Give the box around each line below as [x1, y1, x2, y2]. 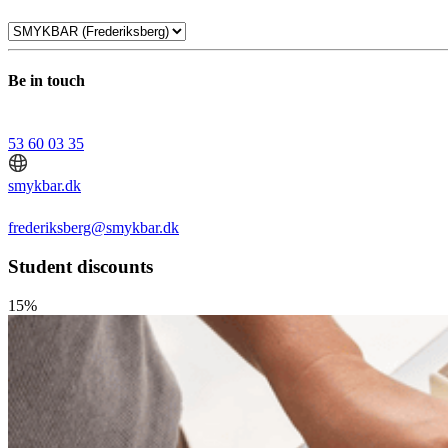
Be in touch [8, 72, 85, 90]
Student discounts [8, 256, 153, 278]
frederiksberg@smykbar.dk [8, 219, 179, 237]
